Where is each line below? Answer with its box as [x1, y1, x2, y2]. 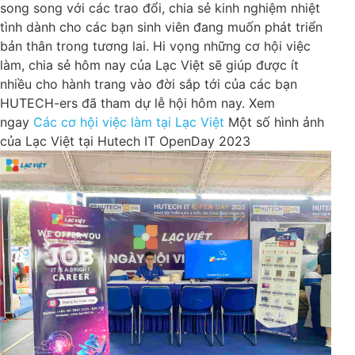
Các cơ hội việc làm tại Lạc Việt [33, 113, 224, 130]
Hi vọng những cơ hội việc [153, 37, 311, 54]
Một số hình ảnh [228, 113, 324, 130]
